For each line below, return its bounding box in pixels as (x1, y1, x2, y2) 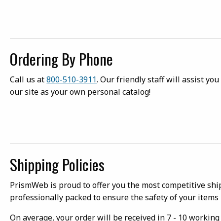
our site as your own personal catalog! (10, 86, 151, 97)
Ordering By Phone (10, 47, 113, 70)
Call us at (10, 74, 47, 85)
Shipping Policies (10, 153, 105, 176)
